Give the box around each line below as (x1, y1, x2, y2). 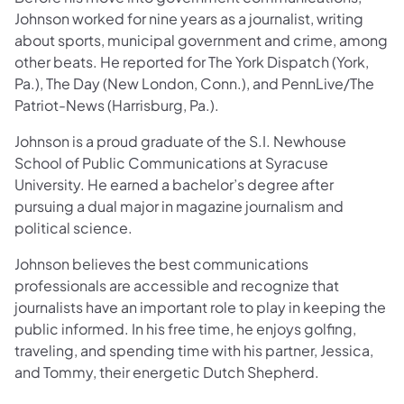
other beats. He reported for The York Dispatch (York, (14, 52, 369, 72)
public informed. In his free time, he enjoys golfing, (14, 319, 356, 339)
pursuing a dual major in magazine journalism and (14, 197, 344, 216)
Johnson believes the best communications (14, 254, 308, 274)
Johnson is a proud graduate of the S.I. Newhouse (14, 132, 346, 151)
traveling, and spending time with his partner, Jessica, (14, 341, 373, 361)
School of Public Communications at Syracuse (14, 153, 328, 173)
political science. (14, 218, 133, 238)
